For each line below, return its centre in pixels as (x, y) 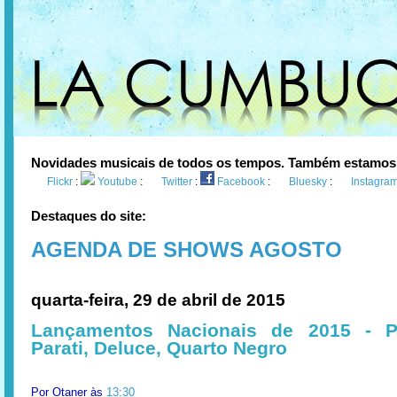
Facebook (241, 182)
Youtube (117, 182)
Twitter (177, 182)
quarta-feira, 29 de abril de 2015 (158, 300)
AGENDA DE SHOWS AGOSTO (187, 249)
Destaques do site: (89, 216)
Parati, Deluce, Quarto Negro (159, 348)
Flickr (60, 182)
